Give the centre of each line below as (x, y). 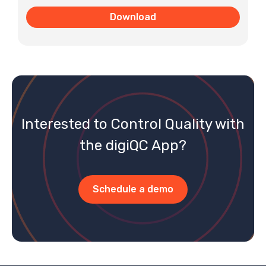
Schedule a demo (133, 189)
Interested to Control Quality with (133, 124)
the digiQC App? (133, 145)
